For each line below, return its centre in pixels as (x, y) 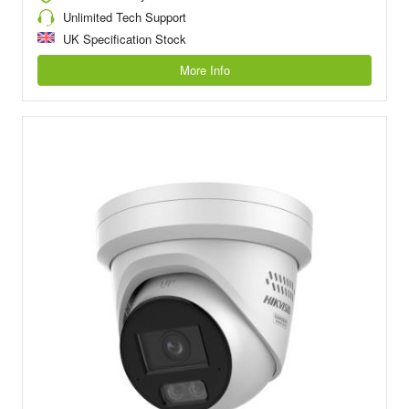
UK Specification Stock (125, 39)
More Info (204, 70)
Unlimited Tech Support (125, 16)
